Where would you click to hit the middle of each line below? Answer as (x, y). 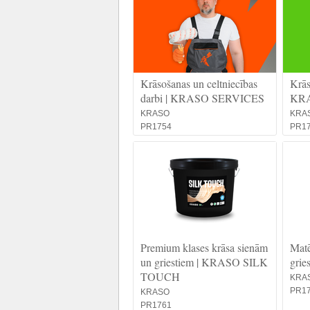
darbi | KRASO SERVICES (202, 98)
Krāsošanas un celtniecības (199, 83)
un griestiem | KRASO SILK (204, 262)
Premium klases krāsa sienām (204, 247)
